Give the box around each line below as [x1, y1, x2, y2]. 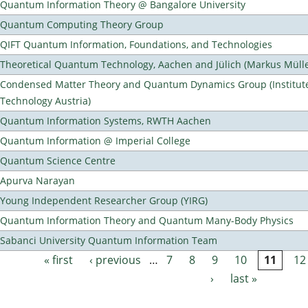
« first [43, 252, 73, 268]
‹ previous [89, 252, 141, 268]
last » [230, 271, 258, 287]
